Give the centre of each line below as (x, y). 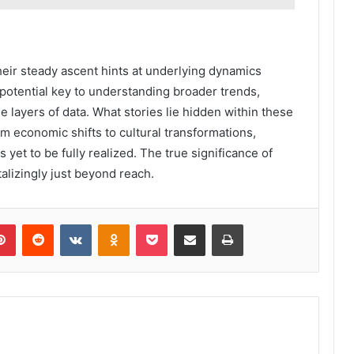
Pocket (184, 224)
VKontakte (116, 224)
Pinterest (38, 224)
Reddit (69, 224)
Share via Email (217, 224)
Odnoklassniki (163, 224)
